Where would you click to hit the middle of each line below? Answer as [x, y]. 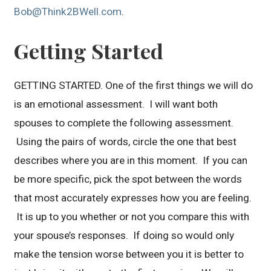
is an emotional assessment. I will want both [116, 104]
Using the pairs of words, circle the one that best [126, 141]
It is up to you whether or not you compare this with [132, 216]
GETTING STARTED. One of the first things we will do [134, 85]
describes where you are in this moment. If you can [131, 160]
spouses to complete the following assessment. [124, 122]
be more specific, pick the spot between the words [128, 179]
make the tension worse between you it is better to [129, 254]
